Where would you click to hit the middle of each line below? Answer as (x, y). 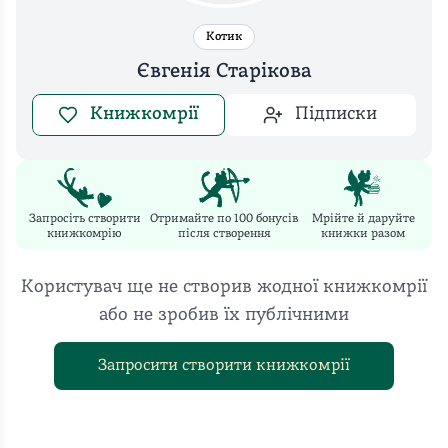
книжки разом (363, 234)
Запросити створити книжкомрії (224, 366)
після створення (224, 234)
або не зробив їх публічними (224, 315)
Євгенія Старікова (224, 72)
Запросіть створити (84, 219)
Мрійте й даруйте (363, 219)
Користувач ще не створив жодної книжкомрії (224, 287)
